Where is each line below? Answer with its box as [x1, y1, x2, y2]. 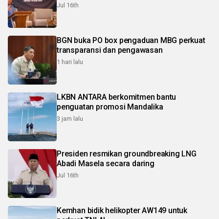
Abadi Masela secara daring [57, 158, 154, 168]
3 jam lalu [57, 114, 83, 122]
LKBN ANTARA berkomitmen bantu [57, 92, 176, 102]
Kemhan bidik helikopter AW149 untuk [57, 205, 187, 215]
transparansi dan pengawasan [57, 45, 163, 55]
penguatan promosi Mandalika [57, 102, 163, 111]
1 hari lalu [57, 58, 83, 66]
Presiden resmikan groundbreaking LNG [57, 149, 197, 158]
